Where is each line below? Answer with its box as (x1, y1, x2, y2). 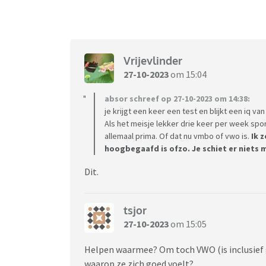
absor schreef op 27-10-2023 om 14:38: (104, 93, 250, 104)
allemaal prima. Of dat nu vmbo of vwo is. (104, 130, 251, 141)
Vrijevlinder (123, 54, 182, 68)
